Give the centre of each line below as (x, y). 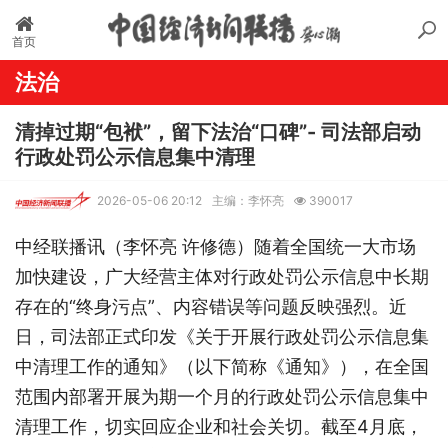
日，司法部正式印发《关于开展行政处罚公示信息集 (222, 336)
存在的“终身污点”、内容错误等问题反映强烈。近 (211, 306)
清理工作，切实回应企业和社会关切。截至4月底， (219, 426)
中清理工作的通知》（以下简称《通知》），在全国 (222, 366)
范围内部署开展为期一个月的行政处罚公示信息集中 (222, 396)
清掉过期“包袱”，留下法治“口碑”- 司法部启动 (218, 132)
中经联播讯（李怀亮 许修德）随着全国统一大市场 (215, 246)
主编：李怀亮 (248, 200)
